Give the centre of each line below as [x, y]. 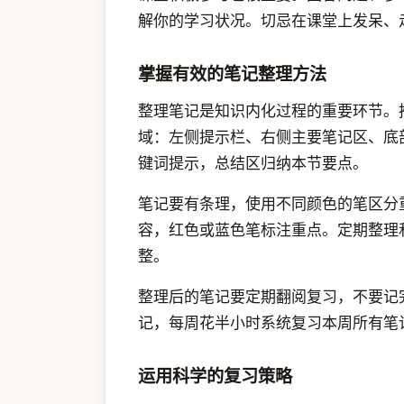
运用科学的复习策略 [215, 376]
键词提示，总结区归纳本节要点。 [253, 163]
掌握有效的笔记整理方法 [232, 73]
